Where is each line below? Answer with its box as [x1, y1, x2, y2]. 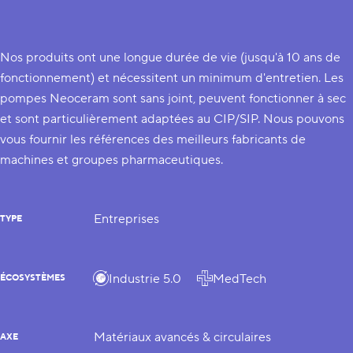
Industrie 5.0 [109, 270, 181, 287]
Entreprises [94, 211, 159, 227]
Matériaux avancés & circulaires [94, 329, 271, 345]
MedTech [213, 270, 266, 287]
